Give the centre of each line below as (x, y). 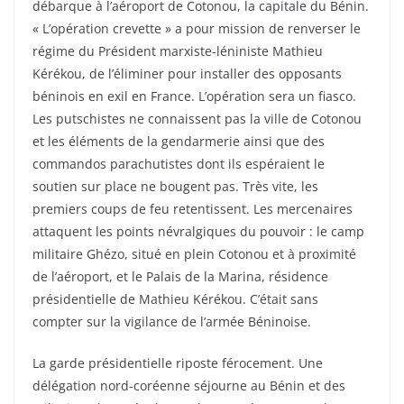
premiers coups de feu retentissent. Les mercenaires (193, 209)
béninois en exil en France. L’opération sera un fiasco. (194, 96)
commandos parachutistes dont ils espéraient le (179, 164)
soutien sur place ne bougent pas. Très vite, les (175, 187)
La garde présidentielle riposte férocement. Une (178, 363)
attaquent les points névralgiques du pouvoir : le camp (198, 232)
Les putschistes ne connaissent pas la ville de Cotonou (197, 119)
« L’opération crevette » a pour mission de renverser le (197, 29)
